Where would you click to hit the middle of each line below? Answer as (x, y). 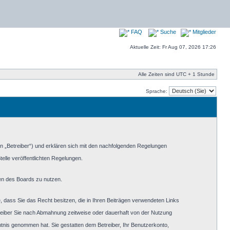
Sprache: (157, 91)
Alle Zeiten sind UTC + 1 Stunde (176, 74)
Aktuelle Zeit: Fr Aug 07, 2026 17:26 (173, 47)
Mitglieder (204, 32)
